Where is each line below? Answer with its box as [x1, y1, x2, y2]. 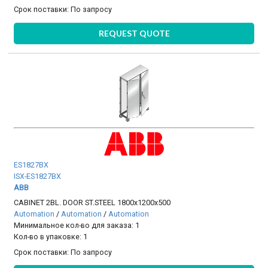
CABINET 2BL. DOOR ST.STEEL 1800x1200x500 [14, 198, 171, 208]
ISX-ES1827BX [14, 172, 62, 181]
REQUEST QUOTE [98, 28, 170, 38]
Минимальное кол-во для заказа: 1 [14, 221, 140, 230]
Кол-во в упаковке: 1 [14, 232, 88, 242]
